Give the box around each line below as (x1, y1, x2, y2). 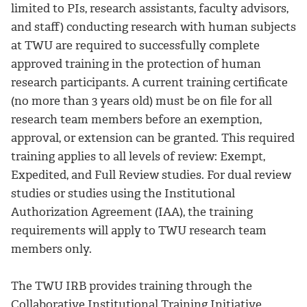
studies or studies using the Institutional (11, 186, 235, 201)
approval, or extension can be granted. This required (11, 130, 295, 146)
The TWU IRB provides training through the (11, 278, 252, 294)
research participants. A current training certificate (11, 75, 288, 90)
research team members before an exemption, (11, 112, 262, 127)
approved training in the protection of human (11, 56, 261, 72)
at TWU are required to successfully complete (11, 38, 260, 53)
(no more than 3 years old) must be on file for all (11, 93, 272, 109)
